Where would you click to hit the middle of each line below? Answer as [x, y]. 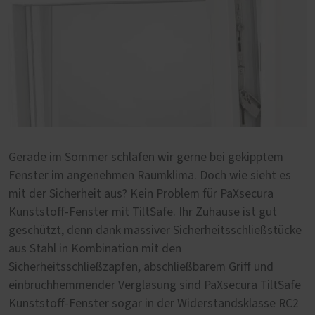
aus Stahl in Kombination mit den [95, 249]
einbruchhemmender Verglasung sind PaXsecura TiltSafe [155, 286]
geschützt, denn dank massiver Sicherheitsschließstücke [155, 231]
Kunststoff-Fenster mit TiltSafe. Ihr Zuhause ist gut [143, 213]
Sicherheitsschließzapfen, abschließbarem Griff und [141, 268]
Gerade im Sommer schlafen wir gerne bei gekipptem [146, 158]
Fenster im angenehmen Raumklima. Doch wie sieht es [150, 176]
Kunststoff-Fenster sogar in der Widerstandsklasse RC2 [154, 304]
